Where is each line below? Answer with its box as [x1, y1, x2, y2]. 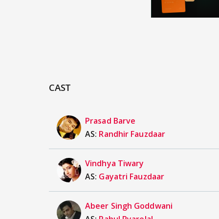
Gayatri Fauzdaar [99, 171, 165, 182]
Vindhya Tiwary [85, 158, 144, 169]
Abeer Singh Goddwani [85, 200, 173, 212]
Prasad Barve [85, 115, 136, 127]
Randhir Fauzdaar [99, 129, 166, 140]
